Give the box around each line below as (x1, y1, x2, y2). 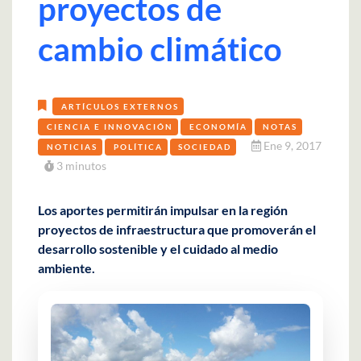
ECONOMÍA (189, 121, 247, 131)
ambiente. (38, 260, 95, 276)
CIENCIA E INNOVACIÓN (46, 121, 173, 131)
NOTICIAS (46, 141, 98, 151)
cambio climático (38, 29, 282, 68)
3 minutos (54, 159, 106, 173)
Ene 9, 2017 (261, 138, 322, 152)
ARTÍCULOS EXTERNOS (60, 101, 179, 111)
